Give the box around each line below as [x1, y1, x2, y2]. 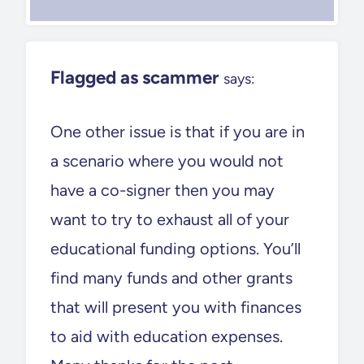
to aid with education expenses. [50, 326, 283, 346]
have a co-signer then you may [50, 180, 275, 200]
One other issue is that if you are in [50, 121, 305, 141]
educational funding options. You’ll [50, 238, 301, 258]
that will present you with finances [50, 297, 301, 317]
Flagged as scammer [50, 66, 219, 89]
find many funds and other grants [50, 267, 292, 288]
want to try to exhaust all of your [50, 209, 289, 229]
